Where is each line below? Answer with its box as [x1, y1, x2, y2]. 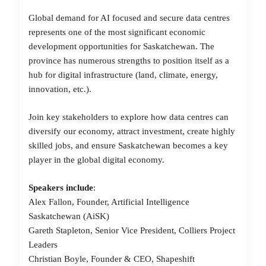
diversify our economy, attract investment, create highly [28, 126, 235, 136]
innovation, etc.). [28, 84, 94, 94]
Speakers [28, 183, 64, 192]
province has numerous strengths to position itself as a [28, 56, 229, 65]
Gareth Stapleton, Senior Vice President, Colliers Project [28, 226, 235, 235]
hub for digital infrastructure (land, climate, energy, [28, 70, 218, 80]
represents [28, 27, 66, 37]
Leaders [28, 240, 60, 249]
